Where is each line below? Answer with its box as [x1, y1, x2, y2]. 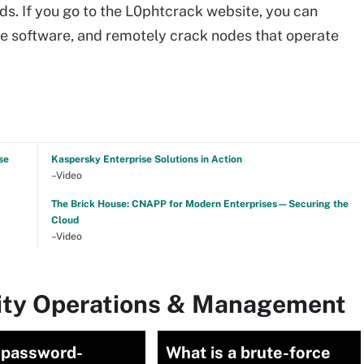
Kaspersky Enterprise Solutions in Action [50, 153, 242, 165]
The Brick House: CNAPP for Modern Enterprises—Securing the [50, 197, 349, 210]
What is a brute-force [166, 342, 331, 362]
